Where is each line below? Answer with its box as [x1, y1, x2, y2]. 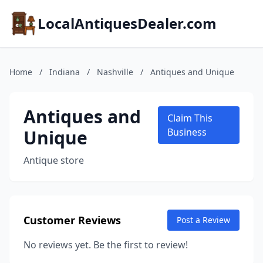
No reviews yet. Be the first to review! [23, 238, 188, 251]
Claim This [167, 112, 213, 124]
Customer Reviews [23, 213, 121, 227]
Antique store [23, 154, 84, 167]
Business [167, 126, 207, 139]
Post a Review [177, 214, 230, 225]
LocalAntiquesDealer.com [38, 14, 217, 33]
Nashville [97, 66, 133, 77]
